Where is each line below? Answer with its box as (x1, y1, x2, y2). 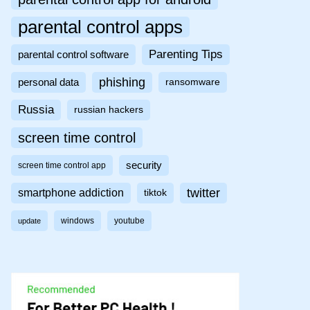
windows (61, 216, 94, 226)
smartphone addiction (18, 187, 124, 199)
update (18, 217, 41, 226)
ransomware (165, 77, 220, 88)
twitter (187, 185, 220, 201)
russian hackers (74, 104, 143, 116)
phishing (99, 75, 145, 90)
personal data (18, 77, 79, 89)
